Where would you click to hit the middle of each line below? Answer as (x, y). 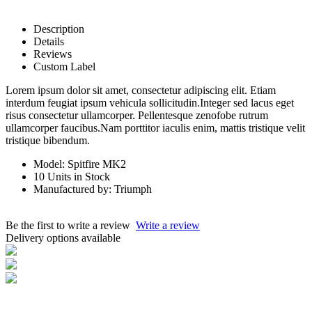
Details (49, 41)
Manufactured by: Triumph (93, 189)
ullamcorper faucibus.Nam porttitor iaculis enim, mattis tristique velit (155, 127)
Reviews (53, 54)
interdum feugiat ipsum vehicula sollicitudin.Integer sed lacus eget (150, 102)
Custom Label (64, 66)
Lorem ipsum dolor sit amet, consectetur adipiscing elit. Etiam (141, 90)
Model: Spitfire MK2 (80, 164)
